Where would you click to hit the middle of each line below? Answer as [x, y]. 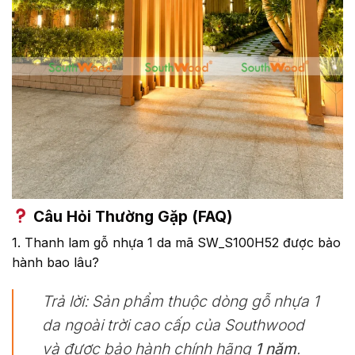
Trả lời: [65, 302]
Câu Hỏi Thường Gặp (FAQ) [130, 216]
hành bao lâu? [55, 263]
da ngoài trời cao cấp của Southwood [173, 325]
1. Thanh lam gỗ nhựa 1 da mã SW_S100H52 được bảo [176, 243]
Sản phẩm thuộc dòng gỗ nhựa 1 [204, 302]
